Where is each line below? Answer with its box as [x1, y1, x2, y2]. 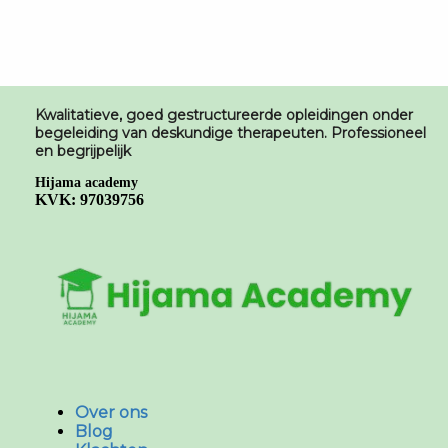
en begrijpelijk [35, 142, 131, 160]
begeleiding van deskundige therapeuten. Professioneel [35, 124, 426, 142]
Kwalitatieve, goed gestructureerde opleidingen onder [35, 106, 413, 124]
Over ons [75, 402, 147, 422]
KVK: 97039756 [35, 191, 144, 208]
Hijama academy [35, 175, 138, 190]
